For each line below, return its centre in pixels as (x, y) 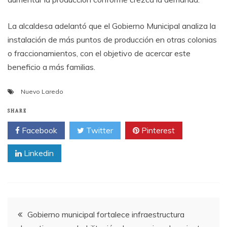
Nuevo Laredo (42, 91)
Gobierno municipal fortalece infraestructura (106, 214)
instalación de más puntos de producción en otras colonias (112, 39)
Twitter (99, 130)
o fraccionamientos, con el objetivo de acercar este (99, 53)
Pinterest (157, 130)
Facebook (39, 130)
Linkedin (38, 153)
